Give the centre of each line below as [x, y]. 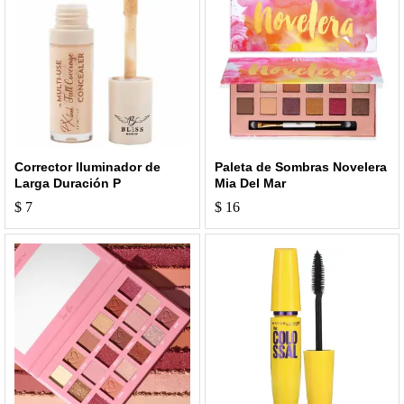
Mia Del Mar [250, 184]
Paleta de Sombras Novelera [300, 167]
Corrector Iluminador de [87, 167]
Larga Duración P [68, 184]
